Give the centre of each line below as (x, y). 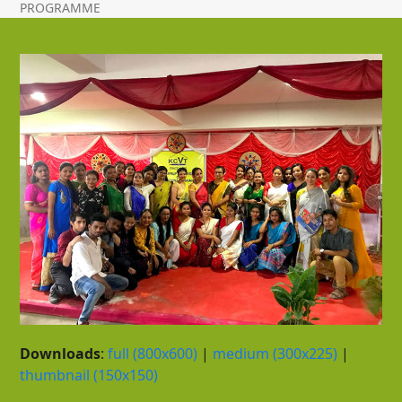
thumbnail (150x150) (89, 376)
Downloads (61, 354)
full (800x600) (153, 354)
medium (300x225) (275, 354)
